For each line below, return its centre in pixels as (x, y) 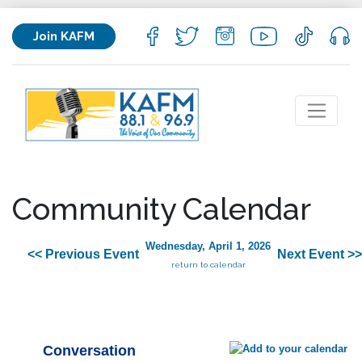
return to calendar (208, 265)
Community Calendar (162, 209)
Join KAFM (64, 36)
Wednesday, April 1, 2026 (208, 246)
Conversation (89, 351)
